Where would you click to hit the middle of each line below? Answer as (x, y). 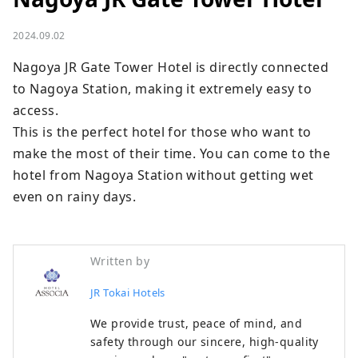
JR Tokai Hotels (128, 293)
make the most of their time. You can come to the (172, 154)
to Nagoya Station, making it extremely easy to (163, 89)
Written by (120, 261)
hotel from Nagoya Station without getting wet (163, 175)
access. (36, 111)
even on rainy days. (75, 197)
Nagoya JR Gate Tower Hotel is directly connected (171, 68)
